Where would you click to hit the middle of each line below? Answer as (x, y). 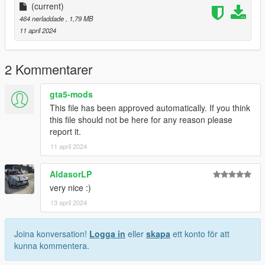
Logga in (107, 234)
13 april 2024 (69, 203)
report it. (65, 132)
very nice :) (70, 188)
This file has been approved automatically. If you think (150, 108)
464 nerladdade (43, 19)
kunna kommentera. (52, 246)
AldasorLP (71, 174)
